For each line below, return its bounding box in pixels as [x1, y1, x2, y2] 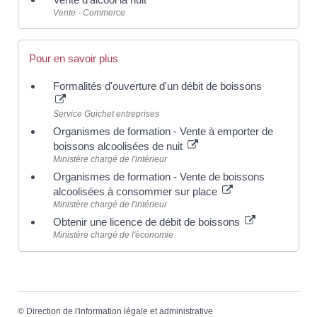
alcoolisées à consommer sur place [53, 185, 220, 198]
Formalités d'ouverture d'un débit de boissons [53, 80, 262, 93]
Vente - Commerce [53, 8, 125, 18]
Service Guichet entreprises [53, 109, 159, 120]
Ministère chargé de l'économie [53, 230, 173, 241]
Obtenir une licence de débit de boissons [53, 216, 243, 229]
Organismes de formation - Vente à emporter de [53, 125, 273, 138]
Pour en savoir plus [29, 52, 118, 65]
